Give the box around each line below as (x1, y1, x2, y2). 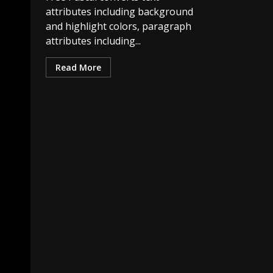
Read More (55, 61, 101, 73)
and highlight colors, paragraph (46, 19, 191, 33)
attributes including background (46, 4, 193, 18)
